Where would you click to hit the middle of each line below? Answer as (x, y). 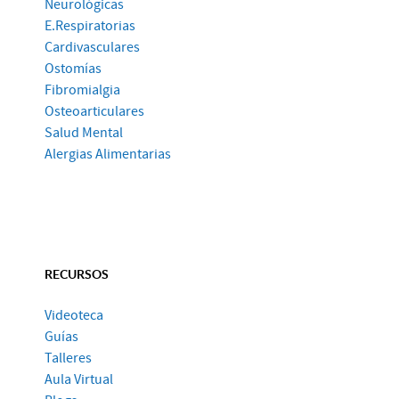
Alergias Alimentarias (108, 154)
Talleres (68, 358)
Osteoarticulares (94, 111)
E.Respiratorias (90, 25)
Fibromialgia (82, 90)
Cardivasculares (92, 47)
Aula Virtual (79, 379)
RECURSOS (77, 273)
